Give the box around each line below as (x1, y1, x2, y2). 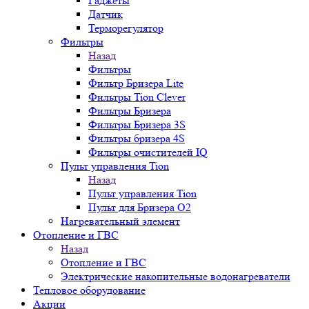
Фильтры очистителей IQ (88, 146, 208, 159)
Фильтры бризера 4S (88, 132, 185, 145)
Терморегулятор (88, 21, 163, 34)
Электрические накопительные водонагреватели (61, 270, 290, 283)
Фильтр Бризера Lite (88, 77, 183, 90)
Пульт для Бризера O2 (88, 201, 191, 214)
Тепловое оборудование (33, 283, 146, 297)
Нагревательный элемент (61, 215, 180, 228)
